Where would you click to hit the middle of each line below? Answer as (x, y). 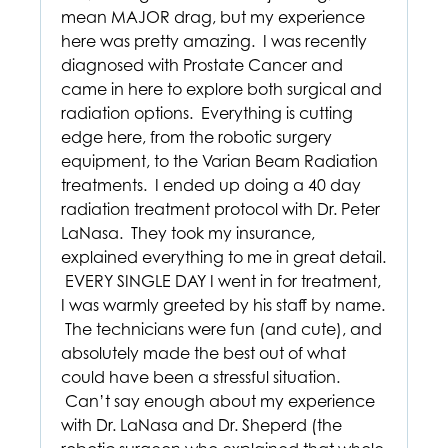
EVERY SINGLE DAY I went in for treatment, (221, 281)
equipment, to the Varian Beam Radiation (219, 161)
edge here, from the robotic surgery (196, 137)
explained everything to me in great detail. (223, 257)
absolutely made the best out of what (203, 353)
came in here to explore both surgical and (221, 89)
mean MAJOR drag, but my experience (213, 17)
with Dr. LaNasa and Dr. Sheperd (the (201, 425)
